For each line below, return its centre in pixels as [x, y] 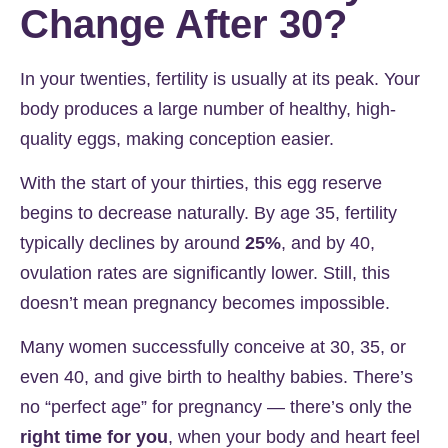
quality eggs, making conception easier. [177, 138]
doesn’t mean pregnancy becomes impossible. [205, 302]
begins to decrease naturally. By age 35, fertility [208, 212]
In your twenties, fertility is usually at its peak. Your [220, 78]
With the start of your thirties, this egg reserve [201, 182]
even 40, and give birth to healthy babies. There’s [216, 377]
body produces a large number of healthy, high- [208, 108]
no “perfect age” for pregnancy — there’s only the [216, 407]
